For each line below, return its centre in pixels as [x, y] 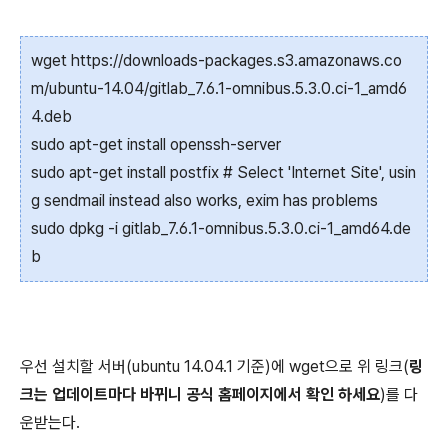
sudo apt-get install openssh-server [156, 144]
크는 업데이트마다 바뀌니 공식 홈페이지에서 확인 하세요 [200, 394]
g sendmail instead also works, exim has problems [204, 200]
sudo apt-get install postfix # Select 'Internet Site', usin [223, 172]
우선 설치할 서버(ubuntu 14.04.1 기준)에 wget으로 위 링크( [214, 366]
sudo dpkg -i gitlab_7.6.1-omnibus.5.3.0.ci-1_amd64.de [221, 228]
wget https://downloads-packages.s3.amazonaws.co [216, 60]
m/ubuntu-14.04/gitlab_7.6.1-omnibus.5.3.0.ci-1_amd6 [219, 88]
